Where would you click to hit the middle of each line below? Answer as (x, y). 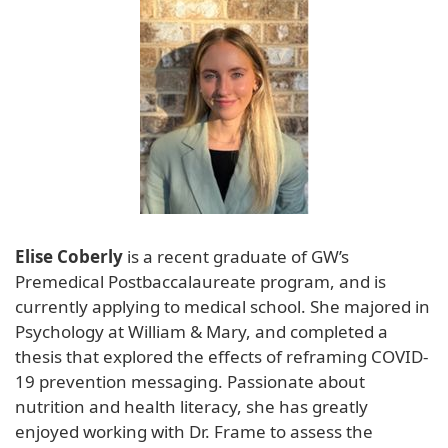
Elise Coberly (69, 256)
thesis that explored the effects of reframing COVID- (221, 356)
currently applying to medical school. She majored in (222, 306)
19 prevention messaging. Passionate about (190, 381)
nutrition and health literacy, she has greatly (191, 406)
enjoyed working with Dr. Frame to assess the (194, 431)
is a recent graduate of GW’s (236, 256)
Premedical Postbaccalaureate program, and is (200, 281)
